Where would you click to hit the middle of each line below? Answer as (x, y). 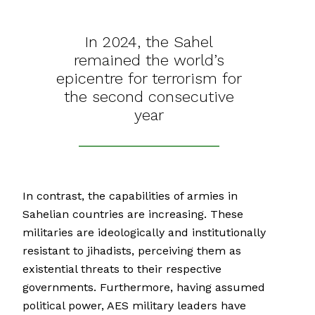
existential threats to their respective (122, 269)
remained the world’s (149, 60)
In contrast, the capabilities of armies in (130, 196)
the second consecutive (149, 97)
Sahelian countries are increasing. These (133, 214)
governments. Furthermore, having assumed (144, 288)
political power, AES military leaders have (134, 306)
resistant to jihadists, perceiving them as (132, 251)
